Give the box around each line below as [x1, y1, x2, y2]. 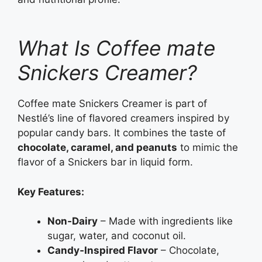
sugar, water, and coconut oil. [47, 230, 186, 242]
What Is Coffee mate [18, 36, 215, 61]
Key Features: [18, 185, 84, 198]
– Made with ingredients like [98, 215, 233, 227]
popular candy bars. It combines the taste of [18, 127, 226, 139]
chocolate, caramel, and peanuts [18, 142, 177, 154]
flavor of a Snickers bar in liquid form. [18, 156, 193, 168]
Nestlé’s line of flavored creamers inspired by [18, 112, 229, 125]
